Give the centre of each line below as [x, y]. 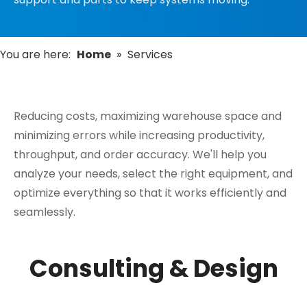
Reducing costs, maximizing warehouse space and [148, 116]
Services [150, 54]
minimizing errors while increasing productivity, [139, 135]
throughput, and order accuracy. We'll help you [140, 155]
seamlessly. [45, 212]
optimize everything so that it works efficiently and [150, 193]
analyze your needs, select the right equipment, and [153, 174]
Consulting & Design [153, 268]
